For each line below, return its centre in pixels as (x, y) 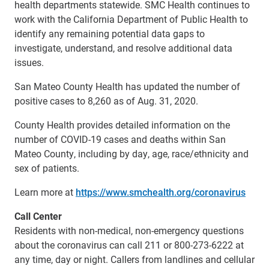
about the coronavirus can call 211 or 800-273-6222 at (129, 245)
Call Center (38, 216)
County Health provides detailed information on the (122, 125)
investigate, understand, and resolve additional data (123, 48)
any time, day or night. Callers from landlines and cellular (134, 259)
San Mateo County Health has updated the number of (127, 86)
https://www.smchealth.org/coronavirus (161, 192)
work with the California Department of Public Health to (131, 19)
